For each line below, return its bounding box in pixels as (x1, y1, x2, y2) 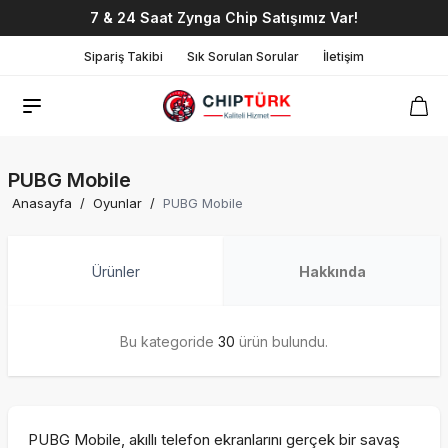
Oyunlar (93, 195, 142, 211)
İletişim (323, 48, 364, 64)
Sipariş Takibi (84, 48, 163, 64)
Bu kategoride (120, 332, 218, 350)
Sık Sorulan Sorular (187, 48, 299, 64)
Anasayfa (12, 195, 72, 211)
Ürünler (92, 262, 140, 280)
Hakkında (298, 262, 366, 280)
